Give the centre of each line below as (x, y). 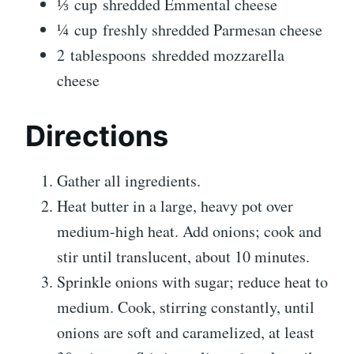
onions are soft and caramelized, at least (186, 333)
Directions (97, 136)
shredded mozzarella (218, 55)
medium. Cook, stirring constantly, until (186, 307)
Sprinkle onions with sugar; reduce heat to (192, 282)
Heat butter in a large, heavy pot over (175, 206)
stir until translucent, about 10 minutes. (183, 257)
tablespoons (108, 55)
